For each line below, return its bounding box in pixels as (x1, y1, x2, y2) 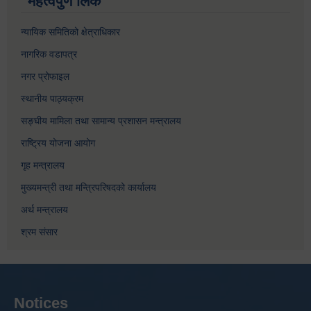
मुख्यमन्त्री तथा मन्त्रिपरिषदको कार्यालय (21, 181, 156, 193)
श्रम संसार (21, 226, 58, 237)
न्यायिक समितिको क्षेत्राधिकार (21, 26, 120, 37)
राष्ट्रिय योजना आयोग (21, 137, 95, 149)
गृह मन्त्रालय (21, 159, 65, 171)
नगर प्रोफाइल (21, 70, 69, 82)
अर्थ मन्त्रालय (21, 203, 68, 215)
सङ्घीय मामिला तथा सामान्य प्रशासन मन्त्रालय (21, 115, 181, 126)
